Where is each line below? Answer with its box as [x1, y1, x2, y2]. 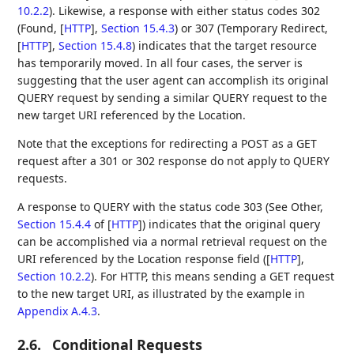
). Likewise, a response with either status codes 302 [49, 3, 321, 19]
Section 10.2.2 [17, 269, 92, 284]
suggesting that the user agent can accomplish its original [17, 73, 330, 88]
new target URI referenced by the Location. [17, 107, 247, 123]
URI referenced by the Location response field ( [17, 251, 267, 267]
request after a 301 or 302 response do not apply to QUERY [17, 153, 330, 169]
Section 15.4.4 [17, 217, 92, 232]
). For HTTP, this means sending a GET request [91, 269, 335, 284]
